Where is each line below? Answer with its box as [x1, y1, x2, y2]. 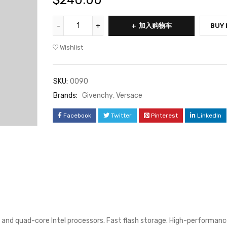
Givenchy [82, 91, 113, 100]
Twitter [111, 112, 132, 119]
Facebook [63, 112, 91, 119]
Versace [116, 91, 142, 100]
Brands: [53, 91, 78, 100]
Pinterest [151, 112, 178, 119]
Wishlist [60, 44, 83, 51]
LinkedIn [197, 112, 221, 119]
